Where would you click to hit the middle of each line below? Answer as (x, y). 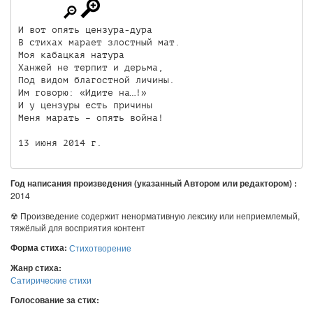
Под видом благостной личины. (96, 80)
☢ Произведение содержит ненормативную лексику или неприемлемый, (155, 216)
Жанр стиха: (37, 268)
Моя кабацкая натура (71, 54)
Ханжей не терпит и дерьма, (90, 67)
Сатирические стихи (51, 280)
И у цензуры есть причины (85, 105)
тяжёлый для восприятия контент (78, 227)
